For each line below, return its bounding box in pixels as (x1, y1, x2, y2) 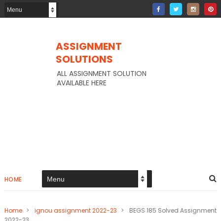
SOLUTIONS (55, 52, 113, 66)
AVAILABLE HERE (56, 78, 107, 88)
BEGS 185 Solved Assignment (129, 206, 217, 215)
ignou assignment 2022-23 (34, 206, 117, 215)
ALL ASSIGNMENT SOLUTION (56, 69, 147, 78)
